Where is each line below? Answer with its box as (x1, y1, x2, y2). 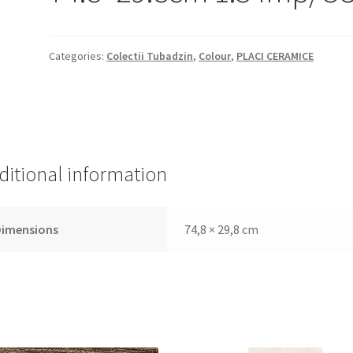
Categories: (49, 48, 107, 63)
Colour (199, 48, 232, 63)
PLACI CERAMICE (236, 48, 314, 63)
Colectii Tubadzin (106, 48, 194, 63)
